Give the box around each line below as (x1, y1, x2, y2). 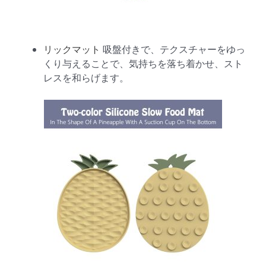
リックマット (43, 42, 100, 56)
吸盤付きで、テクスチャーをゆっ (100, 42, 245, 56)
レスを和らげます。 (43, 71, 129, 85)
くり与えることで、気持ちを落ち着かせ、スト (43, 56, 243, 71)
